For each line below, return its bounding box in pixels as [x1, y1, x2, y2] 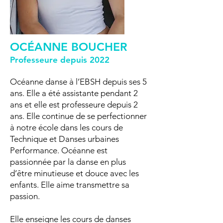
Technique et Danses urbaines [10, 134, 119, 144]
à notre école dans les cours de [10, 122, 123, 132]
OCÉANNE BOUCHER [10, 40, 127, 54]
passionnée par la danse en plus [10, 157, 126, 167]
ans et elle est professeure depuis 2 [10, 100, 138, 110]
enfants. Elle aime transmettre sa [10, 180, 129, 190]
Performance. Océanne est [10, 145, 108, 155]
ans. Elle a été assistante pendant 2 [10, 88, 138, 98]
